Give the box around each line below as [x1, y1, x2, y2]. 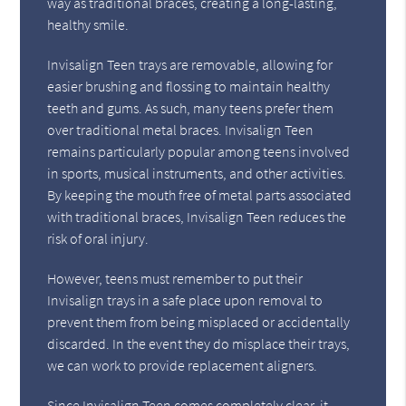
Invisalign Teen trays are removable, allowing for [47, 54, 333, 73]
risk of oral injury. [47, 228, 150, 247]
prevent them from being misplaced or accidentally [47, 312, 351, 331]
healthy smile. [47, 14, 130, 34]
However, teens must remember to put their [47, 268, 304, 287]
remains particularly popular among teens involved [47, 141, 351, 160]
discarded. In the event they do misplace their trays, [47, 333, 351, 353]
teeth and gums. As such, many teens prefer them [47, 98, 334, 117]
